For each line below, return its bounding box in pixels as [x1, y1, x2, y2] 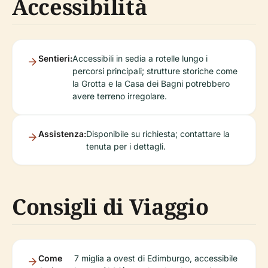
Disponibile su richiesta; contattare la [86, 129, 230, 139]
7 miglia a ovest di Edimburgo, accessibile [74, 253, 237, 263]
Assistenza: [38, 129, 86, 139]
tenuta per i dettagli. [86, 141, 166, 151]
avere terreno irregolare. [72, 91, 167, 101]
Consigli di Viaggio [12, 192, 209, 221]
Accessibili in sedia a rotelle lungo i [72, 53, 208, 63]
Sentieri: [38, 53, 72, 63]
